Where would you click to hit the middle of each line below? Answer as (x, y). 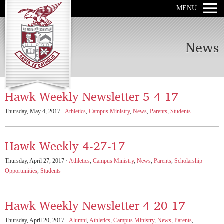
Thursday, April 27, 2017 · (37, 161)
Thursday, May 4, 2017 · (35, 111)
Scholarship (188, 161)
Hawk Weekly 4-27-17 (65, 146)
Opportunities (21, 171)
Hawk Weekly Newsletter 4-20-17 (95, 205)
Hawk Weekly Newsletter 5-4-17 (92, 96)
